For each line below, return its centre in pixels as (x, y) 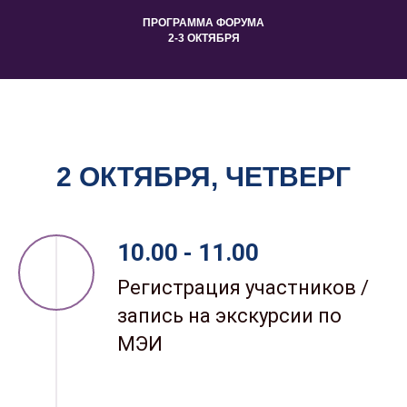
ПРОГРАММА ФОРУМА (203, 23)
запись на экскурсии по (229, 316)
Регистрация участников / (243, 288)
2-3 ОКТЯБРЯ (203, 39)
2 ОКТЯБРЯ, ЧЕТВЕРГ (203, 177)
